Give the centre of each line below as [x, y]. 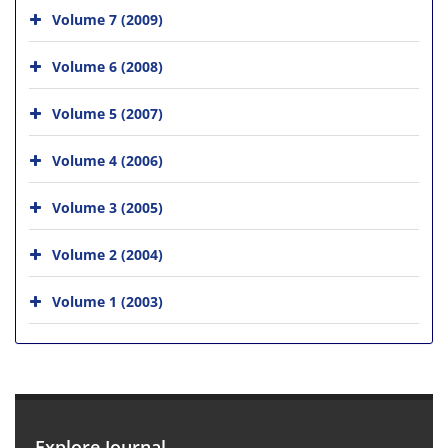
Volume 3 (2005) [107, 207]
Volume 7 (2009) [107, 19]
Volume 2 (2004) [107, 254]
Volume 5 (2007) [107, 113]
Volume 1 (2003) [107, 301]
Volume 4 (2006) [107, 160]
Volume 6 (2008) [107, 66]
